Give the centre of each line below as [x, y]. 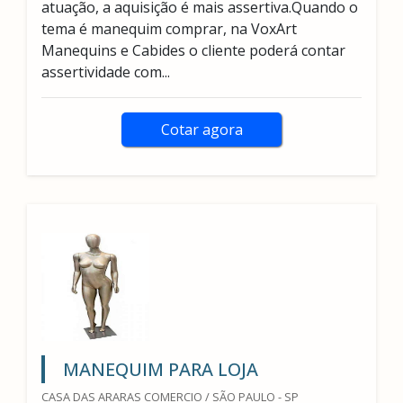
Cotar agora [201, 130]
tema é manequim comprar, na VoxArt [169, 29]
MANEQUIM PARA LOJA [161, 369]
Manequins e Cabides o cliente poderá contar [193, 50]
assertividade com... [106, 72]
